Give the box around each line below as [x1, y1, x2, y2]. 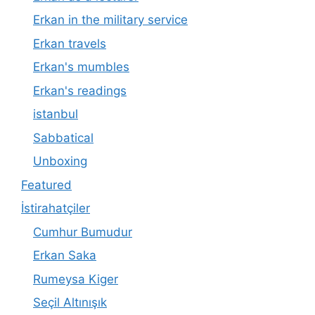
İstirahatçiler [21, 201, 90, 216]
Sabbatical [33, 130, 94, 145]
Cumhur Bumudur [33, 224, 132, 239]
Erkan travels [33, 36, 106, 51]
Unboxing [33, 154, 87, 169]
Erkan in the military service [33, 13, 188, 27]
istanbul [33, 107, 78, 122]
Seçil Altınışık [33, 295, 107, 310]
